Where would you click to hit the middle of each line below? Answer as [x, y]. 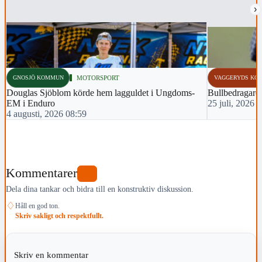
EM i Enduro [31, 103]
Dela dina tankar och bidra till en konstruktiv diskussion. [100, 189]
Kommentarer [42, 173]
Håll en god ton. [37, 206]
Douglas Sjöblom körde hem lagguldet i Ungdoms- [101, 92]
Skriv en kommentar [52, 254]
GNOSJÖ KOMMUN [38, 77]
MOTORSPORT [98, 77]
